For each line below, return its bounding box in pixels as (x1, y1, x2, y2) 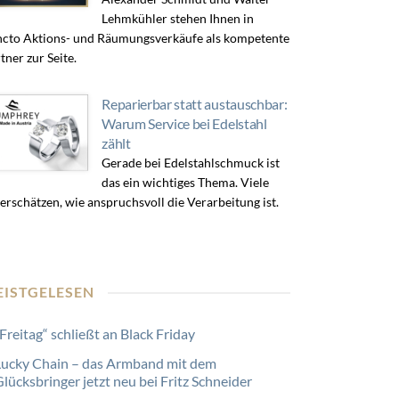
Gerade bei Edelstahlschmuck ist (102, 155, 281, 170)
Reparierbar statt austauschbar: (102, 95, 288, 112)
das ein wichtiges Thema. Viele (102, 175, 270, 190)
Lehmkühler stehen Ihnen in (102, 11, 255, 26)
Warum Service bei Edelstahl (102, 115, 267, 132)
